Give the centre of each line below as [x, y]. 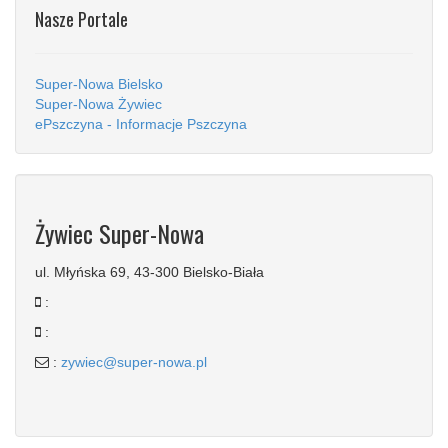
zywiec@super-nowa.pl [134, 361]
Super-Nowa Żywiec [98, 103]
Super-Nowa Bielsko [99, 83]
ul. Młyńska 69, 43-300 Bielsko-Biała [149, 271]
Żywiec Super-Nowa [119, 232]
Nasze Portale [81, 18]
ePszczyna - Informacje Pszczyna [141, 123]
